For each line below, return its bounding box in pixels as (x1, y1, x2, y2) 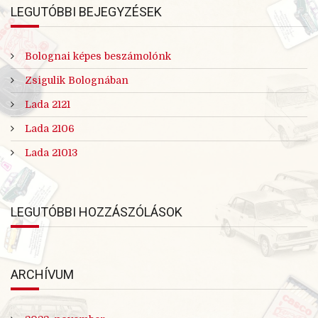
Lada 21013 (25, 147, 77, 159)
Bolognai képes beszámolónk (25, 50, 171, 62)
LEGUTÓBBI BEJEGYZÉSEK (11, 4, 162, 20)
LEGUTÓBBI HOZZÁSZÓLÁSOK (11, 204, 182, 220)
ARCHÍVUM (11, 267, 74, 283)
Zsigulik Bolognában (25, 75, 128, 87)
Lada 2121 (25, 99, 70, 111)
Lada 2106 (25, 123, 75, 135)
